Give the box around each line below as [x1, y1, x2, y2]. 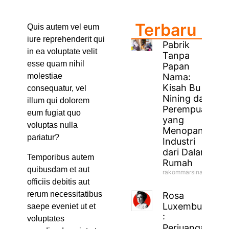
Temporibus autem [27, 152, 94, 162]
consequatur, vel [27, 84, 86, 93]
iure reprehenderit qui [27, 35, 105, 44]
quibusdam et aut [27, 165, 89, 174]
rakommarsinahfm [163, 168, 214, 176]
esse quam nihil [27, 59, 84, 68]
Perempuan [163, 103, 212, 114]
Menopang [163, 125, 210, 136]
